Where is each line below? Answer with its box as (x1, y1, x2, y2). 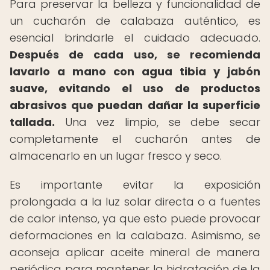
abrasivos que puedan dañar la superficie (10, 98, 260, 113)
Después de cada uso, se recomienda (10, 47, 260, 62)
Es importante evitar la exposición (10, 177, 260, 192)
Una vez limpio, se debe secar (55, 115, 260, 130)
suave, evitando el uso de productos (10, 81, 260, 96)
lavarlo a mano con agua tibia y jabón (10, 64, 260, 79)
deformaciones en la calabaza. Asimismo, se (10, 228, 260, 243)
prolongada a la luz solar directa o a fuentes (10, 194, 260, 209)
